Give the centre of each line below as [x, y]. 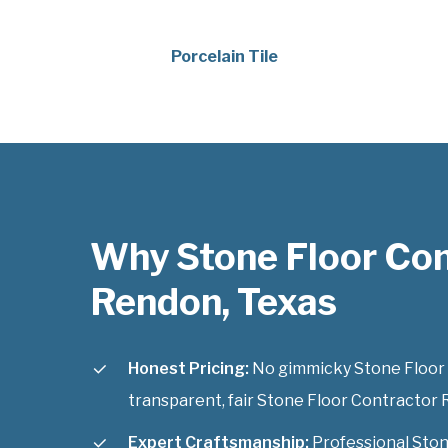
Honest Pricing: [188, 368]
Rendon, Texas [213, 301]
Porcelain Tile [224, 56]
